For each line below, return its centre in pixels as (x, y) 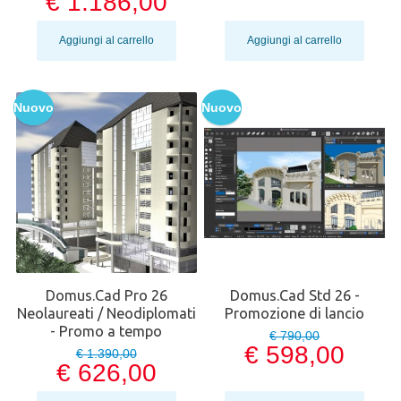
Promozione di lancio (295, 314)
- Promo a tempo (107, 332)
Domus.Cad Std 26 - (294, 296)
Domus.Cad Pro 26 (106, 296)
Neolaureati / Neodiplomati (106, 314)
